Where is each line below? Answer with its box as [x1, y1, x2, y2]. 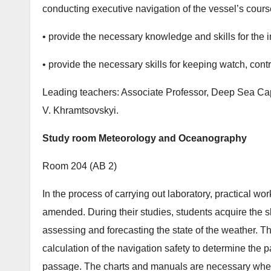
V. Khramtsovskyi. [42, 105, 119, 116]
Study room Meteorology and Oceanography [42, 133, 247, 144]
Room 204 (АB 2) [42, 161, 117, 172]
